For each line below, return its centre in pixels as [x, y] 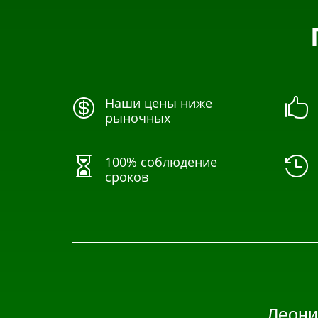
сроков [127, 177]
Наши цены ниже [159, 103]
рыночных [138, 118]
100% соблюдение [161, 162]
